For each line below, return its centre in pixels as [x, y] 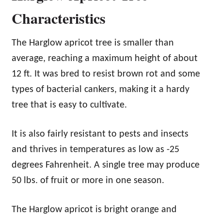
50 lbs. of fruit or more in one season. [88, 180]
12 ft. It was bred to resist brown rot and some [106, 74]
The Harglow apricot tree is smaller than [93, 43]
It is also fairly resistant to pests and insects [100, 134]
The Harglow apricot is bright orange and [94, 209]
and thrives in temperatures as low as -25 [95, 149]
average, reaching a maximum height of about [105, 58]
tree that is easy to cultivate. [70, 105]
